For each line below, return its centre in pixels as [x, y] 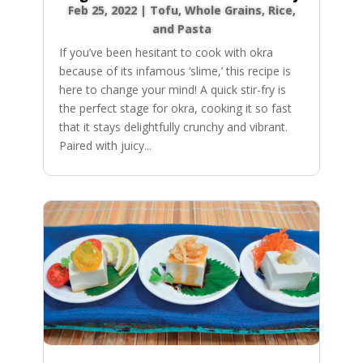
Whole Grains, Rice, [240, 11]
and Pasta [181, 29]
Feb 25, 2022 [102, 11]
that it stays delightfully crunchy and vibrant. [173, 127]
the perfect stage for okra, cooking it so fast [175, 109]
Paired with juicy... [105, 146]
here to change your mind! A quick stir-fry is [172, 90]
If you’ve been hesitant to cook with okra [166, 53]
